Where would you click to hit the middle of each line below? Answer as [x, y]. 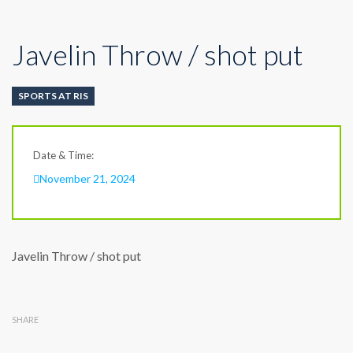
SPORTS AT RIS [53, 96]
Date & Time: [63, 155]
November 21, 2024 [87, 178]
